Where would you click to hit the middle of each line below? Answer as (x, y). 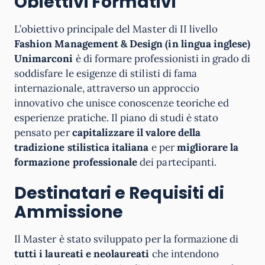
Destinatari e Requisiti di (119, 193)
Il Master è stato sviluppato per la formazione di (127, 239)
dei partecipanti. (177, 162)
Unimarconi (44, 59)
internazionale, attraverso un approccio (107, 88)
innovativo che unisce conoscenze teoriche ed (122, 103)
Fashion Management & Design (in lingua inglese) (132, 44)
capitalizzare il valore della (136, 132)
